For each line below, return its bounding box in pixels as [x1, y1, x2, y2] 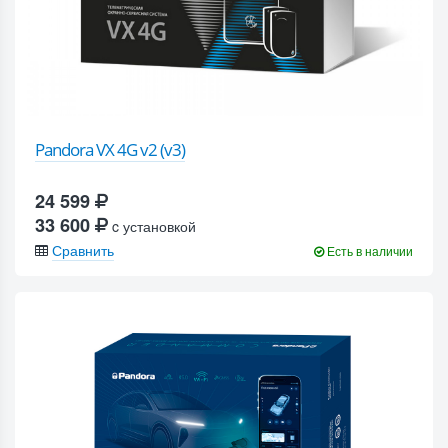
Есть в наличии [324, 241, 413, 259]
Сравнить [52, 239, 114, 260]
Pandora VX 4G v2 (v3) [35, 137, 185, 161]
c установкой [108, 215, 196, 236]
